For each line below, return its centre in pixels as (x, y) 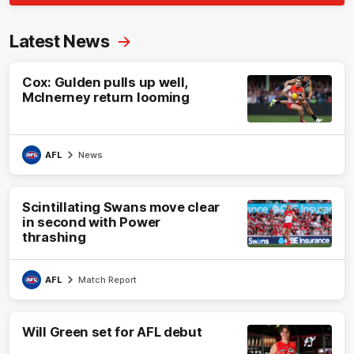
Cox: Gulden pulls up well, (105, 83)
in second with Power (91, 222)
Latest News (60, 41)
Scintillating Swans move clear (121, 207)
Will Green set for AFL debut (112, 332)
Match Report (107, 280)
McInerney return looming (106, 98)
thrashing (54, 237)
